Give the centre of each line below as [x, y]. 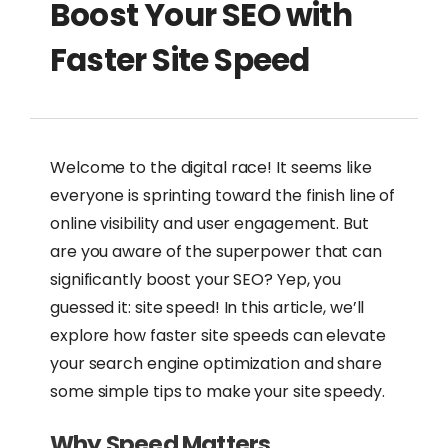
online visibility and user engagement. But [209, 224]
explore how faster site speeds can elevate [218, 336]
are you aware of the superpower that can [216, 252]
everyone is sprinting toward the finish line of [223, 196]
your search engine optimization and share [216, 364]
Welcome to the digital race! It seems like [211, 168]
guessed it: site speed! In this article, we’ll [207, 308]
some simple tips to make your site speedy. [217, 392]
